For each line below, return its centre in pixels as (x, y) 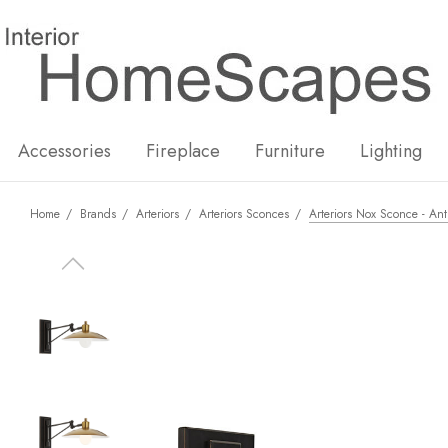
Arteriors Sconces (244, 214)
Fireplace (183, 151)
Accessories (64, 151)
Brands (98, 214)
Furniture (290, 151)
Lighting (391, 151)
